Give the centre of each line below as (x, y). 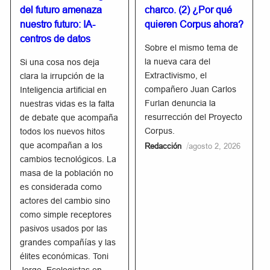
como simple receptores (66, 215)
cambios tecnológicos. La (68, 160)
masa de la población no (67, 174)
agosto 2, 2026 (214, 146)
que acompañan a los (61, 146)
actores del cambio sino (65, 201)
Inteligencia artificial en (64, 90)
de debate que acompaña (69, 118)
